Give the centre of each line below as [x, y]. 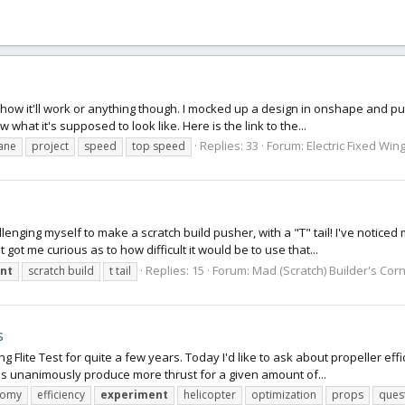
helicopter [210, 395]
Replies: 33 [229, 145]
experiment [134, 395]
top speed [159, 146]
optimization [284, 395]
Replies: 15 [175, 270]
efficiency [61, 395]
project [50, 146]
